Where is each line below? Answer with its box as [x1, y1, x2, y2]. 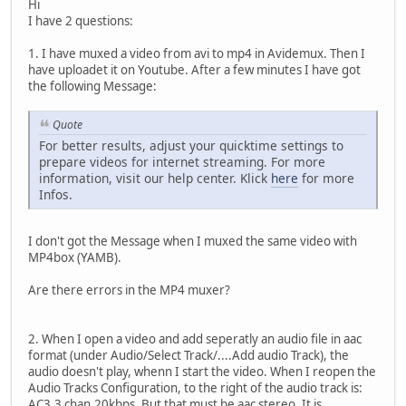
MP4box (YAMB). [28, 248, 121, 266]
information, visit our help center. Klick [39, 169, 271, 187]
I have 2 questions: [28, 12, 133, 29]
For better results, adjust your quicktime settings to [39, 136, 343, 154]
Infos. [39, 185, 72, 203]
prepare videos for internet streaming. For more [39, 152, 325, 170]
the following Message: [28, 77, 157, 94]
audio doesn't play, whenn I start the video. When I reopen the [28, 362, 376, 380]
